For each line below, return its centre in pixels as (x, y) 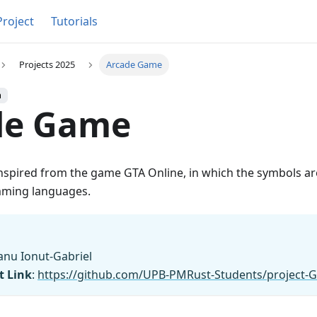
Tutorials (74, 21)
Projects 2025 (47, 65)
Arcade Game (134, 65)
